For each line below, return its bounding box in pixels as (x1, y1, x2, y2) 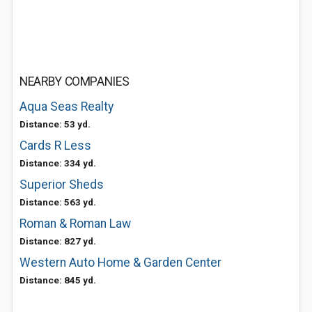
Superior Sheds (19, 178, 104, 192)
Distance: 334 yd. (19, 157, 96, 169)
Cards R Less (19, 139, 91, 153)
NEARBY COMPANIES (19, 75, 130, 88)
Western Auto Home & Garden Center (19, 256, 221, 270)
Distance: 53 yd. (19, 118, 91, 130)
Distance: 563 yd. (19, 196, 96, 208)
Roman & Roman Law (19, 217, 131, 231)
